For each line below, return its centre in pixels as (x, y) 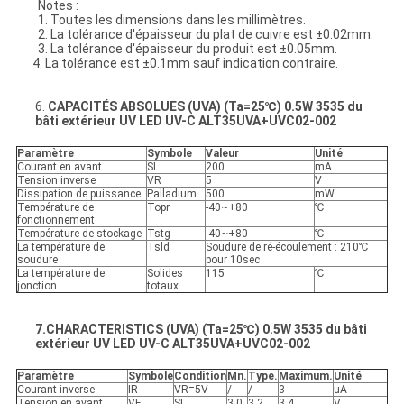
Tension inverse (56, 181)
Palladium (171, 194)
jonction (37, 286)
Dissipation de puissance (78, 194)
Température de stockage (79, 234)
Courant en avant (59, 167)
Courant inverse (55, 390)
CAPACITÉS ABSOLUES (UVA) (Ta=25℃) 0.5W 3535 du (205, 107)
